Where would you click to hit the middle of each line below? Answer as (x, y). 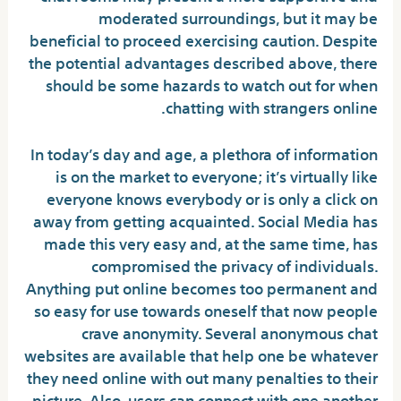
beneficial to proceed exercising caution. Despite (203, 38)
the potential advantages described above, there (203, 61)
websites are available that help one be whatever (200, 354)
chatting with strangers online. (271, 106)
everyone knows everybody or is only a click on (212, 197)
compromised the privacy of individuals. (234, 264)
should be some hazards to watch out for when (211, 83)
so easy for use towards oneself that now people (205, 309)
